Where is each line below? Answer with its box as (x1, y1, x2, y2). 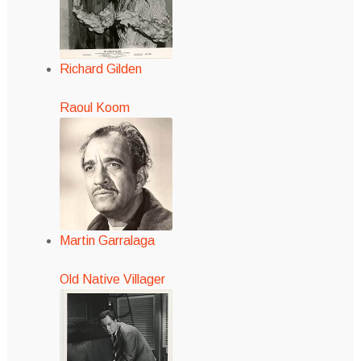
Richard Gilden (59, 62, 142, 77)
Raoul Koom (59, 100, 130, 114)
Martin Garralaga (59, 233, 155, 247)
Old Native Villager (59, 272, 165, 286)
